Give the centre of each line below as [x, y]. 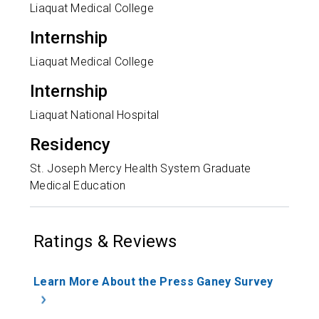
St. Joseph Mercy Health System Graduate [141, 169]
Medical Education [78, 186]
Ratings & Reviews [105, 242]
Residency [70, 145]
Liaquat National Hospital [95, 115]
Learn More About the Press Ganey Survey [153, 282]
